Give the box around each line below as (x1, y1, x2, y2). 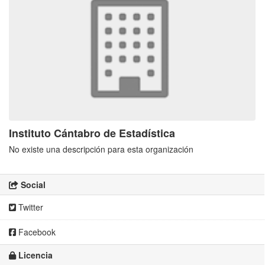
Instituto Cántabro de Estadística (9, 125, 175, 141)
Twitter (16, 201, 43, 214)
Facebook (16, 226, 56, 238)
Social (18, 179, 46, 191)
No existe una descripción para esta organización (9, 143, 193, 156)
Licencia (16, 249, 53, 261)
